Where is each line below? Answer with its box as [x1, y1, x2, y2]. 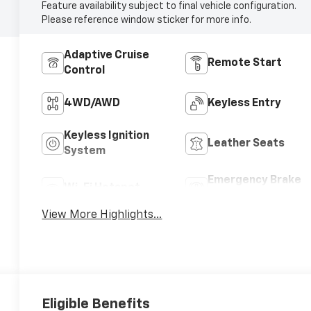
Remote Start [207, 57, 282, 69]
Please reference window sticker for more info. [42, 15, 252, 25]
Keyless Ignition [64, 130, 150, 142]
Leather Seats [207, 137, 285, 149]
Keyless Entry [207, 97, 281, 109]
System [64, 145, 106, 157]
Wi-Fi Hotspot [64, 182, 141, 194]
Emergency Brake [207, 174, 301, 186]
